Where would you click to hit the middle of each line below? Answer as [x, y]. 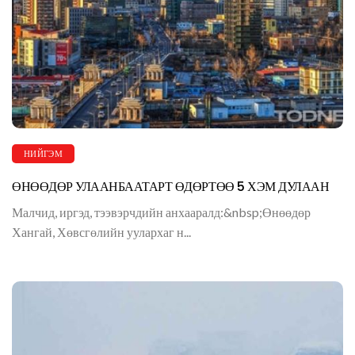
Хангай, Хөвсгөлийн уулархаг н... [101, 232]
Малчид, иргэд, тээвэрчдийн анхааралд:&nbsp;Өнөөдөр [161, 212]
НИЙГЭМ [43, 154]
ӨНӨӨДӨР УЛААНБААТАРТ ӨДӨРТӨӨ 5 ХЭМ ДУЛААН [171, 187]
